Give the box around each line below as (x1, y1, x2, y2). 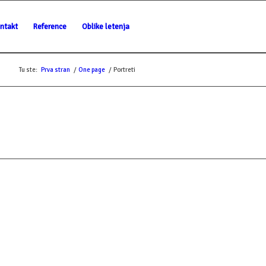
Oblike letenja (82, 22, 129, 31)
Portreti (113, 66, 135, 74)
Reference (33, 22, 66, 31)
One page (78, 66, 105, 74)
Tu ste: (19, 66, 37, 74)
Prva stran (41, 66, 70, 74)
